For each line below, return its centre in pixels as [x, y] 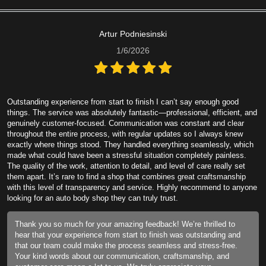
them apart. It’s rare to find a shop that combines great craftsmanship [126, 176]
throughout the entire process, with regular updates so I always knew [125, 134]
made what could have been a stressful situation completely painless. [127, 155]
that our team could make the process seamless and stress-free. [126, 245]
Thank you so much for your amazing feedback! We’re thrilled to [125, 224]
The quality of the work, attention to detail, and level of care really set [126, 166]
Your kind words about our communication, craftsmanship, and [122, 256]
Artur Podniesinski [133, 34]
